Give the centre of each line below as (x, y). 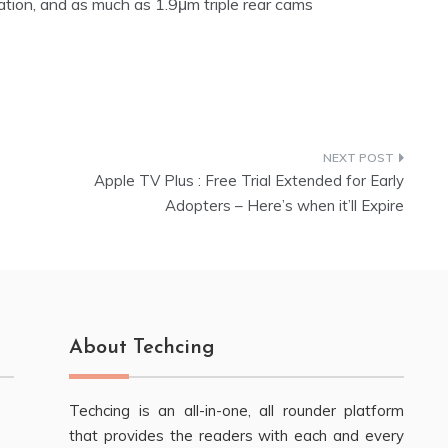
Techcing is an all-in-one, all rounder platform (236, 411)
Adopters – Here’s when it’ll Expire (284, 206)
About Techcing (142, 348)
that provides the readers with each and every (236, 436)
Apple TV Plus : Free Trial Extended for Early (249, 181)
